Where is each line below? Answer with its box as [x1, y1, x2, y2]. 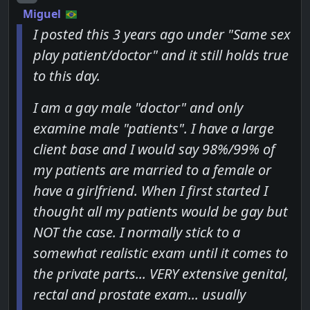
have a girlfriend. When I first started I [33, 181, 268, 201]
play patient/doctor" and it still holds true [33, 46, 289, 65]
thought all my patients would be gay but [33, 202, 289, 221]
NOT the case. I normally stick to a [33, 223, 241, 242]
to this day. [33, 66, 101, 86]
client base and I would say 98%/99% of [33, 140, 275, 159]
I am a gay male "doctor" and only [33, 98, 244, 118]
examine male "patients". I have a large [33, 119, 275, 138]
